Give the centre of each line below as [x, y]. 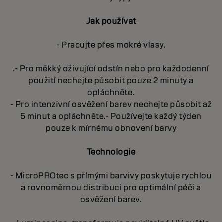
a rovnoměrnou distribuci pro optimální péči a [111, 187]
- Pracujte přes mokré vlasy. [111, 45]
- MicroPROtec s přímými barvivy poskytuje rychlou [111, 175]
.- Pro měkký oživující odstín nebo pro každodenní [111, 68]
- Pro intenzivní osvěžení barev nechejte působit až [111, 104]
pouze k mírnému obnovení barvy [111, 128]
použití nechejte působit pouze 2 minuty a [111, 80]
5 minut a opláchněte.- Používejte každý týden [111, 116]
